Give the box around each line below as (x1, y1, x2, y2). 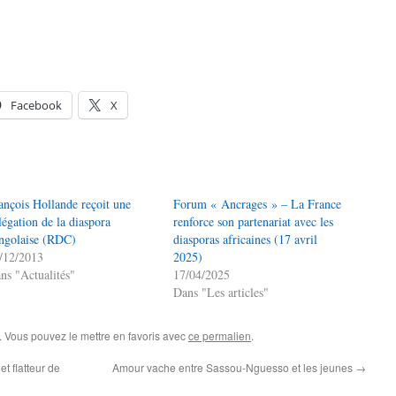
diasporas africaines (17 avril (173, 231, 318, 247)
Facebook (11, 97, 62, 113)
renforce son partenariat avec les (173, 213, 334, 230)
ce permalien (188, 328, 251, 343)
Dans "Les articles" (173, 284, 270, 301)
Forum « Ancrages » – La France (173, 195, 342, 212)
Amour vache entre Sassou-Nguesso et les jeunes (112, 360, 355, 375)
